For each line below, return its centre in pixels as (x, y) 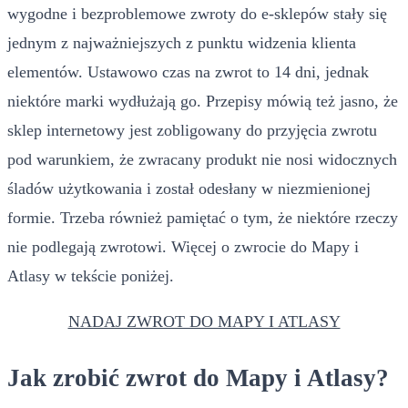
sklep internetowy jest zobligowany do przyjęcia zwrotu (192, 130)
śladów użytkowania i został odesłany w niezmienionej (189, 188)
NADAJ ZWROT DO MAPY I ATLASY (204, 321)
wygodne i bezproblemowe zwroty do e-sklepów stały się (197, 13)
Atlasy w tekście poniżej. (91, 275)
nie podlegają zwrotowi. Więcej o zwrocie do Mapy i (183, 246)
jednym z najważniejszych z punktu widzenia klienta (182, 42)
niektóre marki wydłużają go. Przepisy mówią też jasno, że (203, 101)
